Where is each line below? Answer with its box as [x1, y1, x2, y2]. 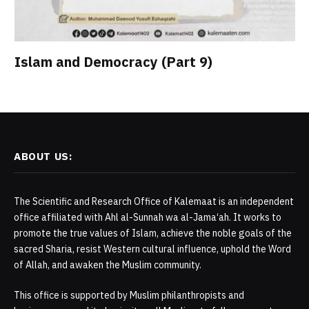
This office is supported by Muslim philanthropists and [14, 289, 244, 302]
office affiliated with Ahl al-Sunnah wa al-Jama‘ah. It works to [14, 211, 281, 224]
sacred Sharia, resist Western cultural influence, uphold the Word [14, 243, 291, 256]
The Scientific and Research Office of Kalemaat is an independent [14, 195, 294, 208]
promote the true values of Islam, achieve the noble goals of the [14, 227, 292, 240]
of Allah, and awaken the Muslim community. [14, 259, 201, 272]
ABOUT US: [14, 150, 72, 163]
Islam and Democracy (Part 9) [14, 52, 216, 72]
